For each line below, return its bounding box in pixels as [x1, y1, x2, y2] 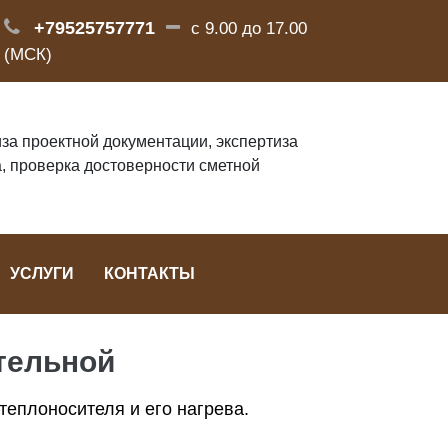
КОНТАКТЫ [103, 265, 195, 282]
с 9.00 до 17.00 [190, 19, 307, 38]
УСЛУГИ [9, 265, 74, 282]
